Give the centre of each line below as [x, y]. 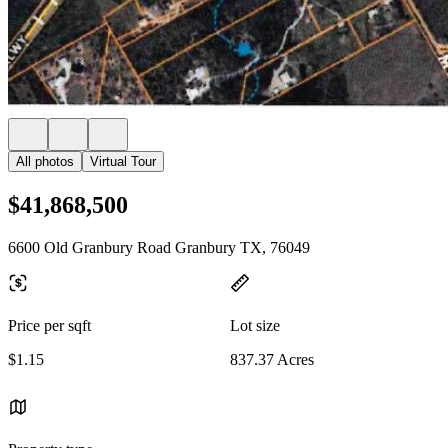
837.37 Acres [272, 359]
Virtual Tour [123, 161]
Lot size [255, 325]
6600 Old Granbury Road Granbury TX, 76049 [159, 247]
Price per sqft [49, 325]
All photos [45, 161]
